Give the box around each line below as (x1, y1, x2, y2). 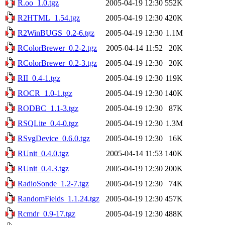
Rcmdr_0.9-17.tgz (18, 209, 75, 218)
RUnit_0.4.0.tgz (18, 149, 69, 158)
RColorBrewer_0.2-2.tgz (18, 43, 97, 52)
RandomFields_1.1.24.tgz (18, 194, 99, 203)
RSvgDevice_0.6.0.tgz (18, 134, 90, 143)
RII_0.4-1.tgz (18, 73, 60, 82)
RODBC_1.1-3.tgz (18, 103, 78, 113)
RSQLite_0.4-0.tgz (18, 119, 78, 128)
